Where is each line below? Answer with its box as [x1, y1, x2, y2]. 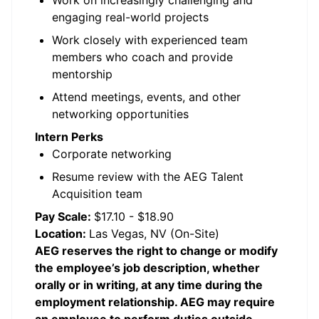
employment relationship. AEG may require [35, 295, 275, 309]
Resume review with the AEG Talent [52, 169, 244, 184]
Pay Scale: [35, 209, 94, 224]
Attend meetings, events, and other [52, 90, 241, 104]
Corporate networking [52, 147, 172, 161]
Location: [35, 226, 89, 241]
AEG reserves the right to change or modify [35, 244, 278, 258]
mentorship [52, 67, 113, 81]
